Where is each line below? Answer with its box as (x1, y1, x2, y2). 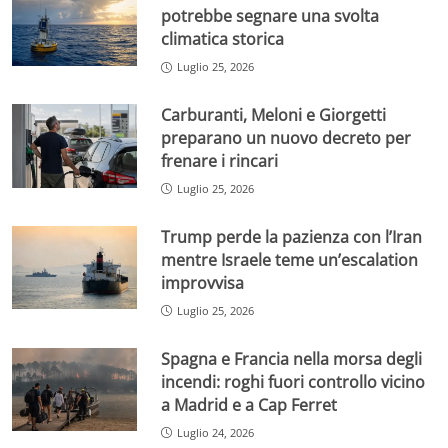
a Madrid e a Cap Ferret (161, 393, 338, 416)
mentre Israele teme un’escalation (161, 248, 419, 271)
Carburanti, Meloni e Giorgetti (161, 104, 387, 127)
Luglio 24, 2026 (177, 424, 255, 440)
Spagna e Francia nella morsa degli (161, 347, 423, 370)
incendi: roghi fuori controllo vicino (161, 370, 426, 393)
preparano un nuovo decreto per (161, 127, 412, 150)
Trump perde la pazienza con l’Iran (161, 225, 423, 248)
